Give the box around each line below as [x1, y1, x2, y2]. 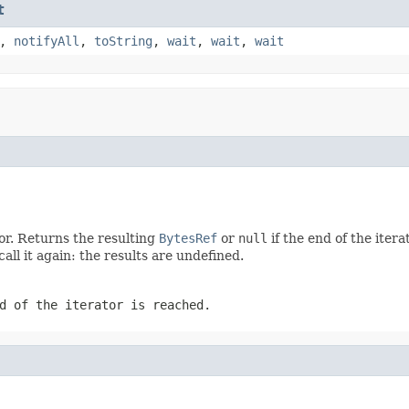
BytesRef [159, 230, 217, 246]
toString [94, 33, 152, 48]
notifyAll [14, 33, 79, 48]
